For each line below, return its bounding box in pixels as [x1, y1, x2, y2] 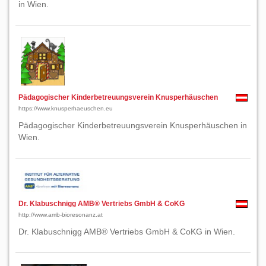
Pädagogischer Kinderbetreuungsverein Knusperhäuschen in [18, 121, 247, 130]
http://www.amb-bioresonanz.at [18, 211, 103, 218]
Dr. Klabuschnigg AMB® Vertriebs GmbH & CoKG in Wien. [18, 227, 235, 236]
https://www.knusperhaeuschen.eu [18, 105, 113, 112]
